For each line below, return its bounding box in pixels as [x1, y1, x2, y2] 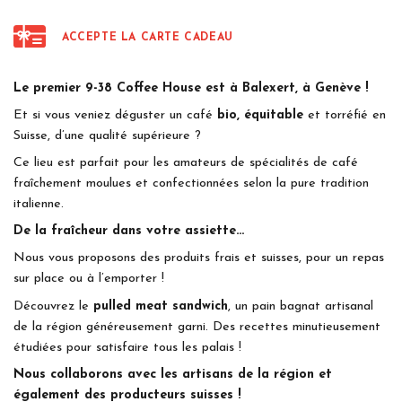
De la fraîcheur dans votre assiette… [13, 224, 244, 239]
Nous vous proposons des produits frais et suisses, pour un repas [13, 251, 384, 266]
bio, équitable [217, 108, 303, 122]
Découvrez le [13, 299, 93, 313]
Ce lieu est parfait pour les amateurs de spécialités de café [13, 156, 358, 170]
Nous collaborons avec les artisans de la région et [13, 367, 332, 381]
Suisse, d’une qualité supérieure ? [13, 128, 201, 143]
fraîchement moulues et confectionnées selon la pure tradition [13, 177, 369, 191]
